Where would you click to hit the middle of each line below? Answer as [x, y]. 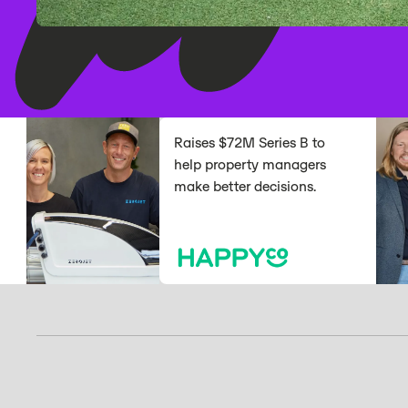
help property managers [215, 165]
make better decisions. [210, 187]
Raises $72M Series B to [215, 143]
